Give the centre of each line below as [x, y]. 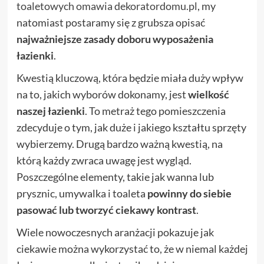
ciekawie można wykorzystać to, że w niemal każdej [132, 249]
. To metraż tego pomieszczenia [155, 111]
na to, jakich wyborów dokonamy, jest [102, 95]
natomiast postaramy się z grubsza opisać [110, 23]
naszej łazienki [50, 111]
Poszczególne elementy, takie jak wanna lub [115, 177]
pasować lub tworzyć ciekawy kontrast [106, 210]
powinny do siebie [189, 194]
